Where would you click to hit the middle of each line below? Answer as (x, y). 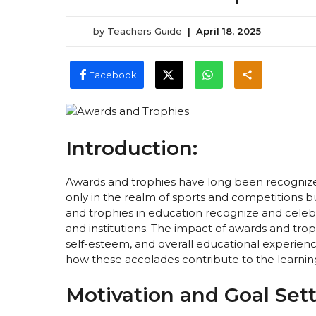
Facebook (113, 74)
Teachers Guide (145, 31)
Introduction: (132, 148)
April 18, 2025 (229, 31)
